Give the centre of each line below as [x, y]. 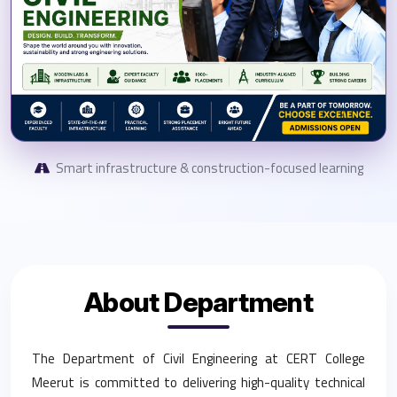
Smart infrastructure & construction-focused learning [208, 168]
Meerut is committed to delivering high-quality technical [198, 383]
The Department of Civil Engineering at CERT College [198, 359]
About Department [198, 303]
